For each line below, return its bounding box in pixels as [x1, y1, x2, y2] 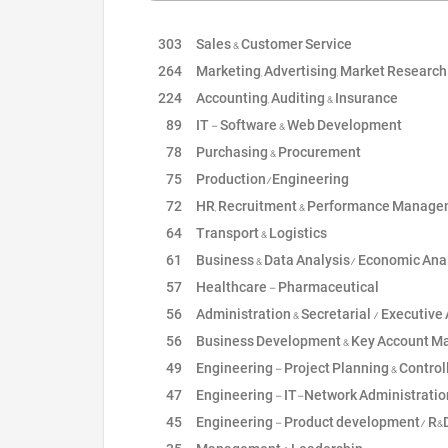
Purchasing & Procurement [194, 138, 361, 166]
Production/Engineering [194, 165, 349, 193]
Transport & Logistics [194, 219, 327, 247]
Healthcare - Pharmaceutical [194, 273, 379, 301]
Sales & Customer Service [194, 30, 352, 58]
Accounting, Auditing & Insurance [194, 84, 398, 112]
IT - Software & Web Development [194, 111, 402, 139]
